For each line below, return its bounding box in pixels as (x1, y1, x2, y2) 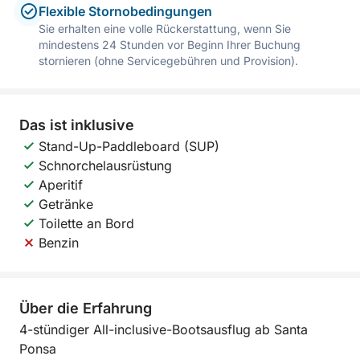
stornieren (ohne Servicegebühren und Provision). (39, 54, 298, 67)
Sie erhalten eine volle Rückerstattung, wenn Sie (39, 22, 291, 35)
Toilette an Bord (39, 215, 134, 231)
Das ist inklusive (19, 117, 134, 133)
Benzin (39, 235, 79, 251)
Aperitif (39, 177, 83, 193)
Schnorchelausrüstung (39, 157, 172, 174)
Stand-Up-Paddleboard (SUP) (39, 138, 219, 154)
